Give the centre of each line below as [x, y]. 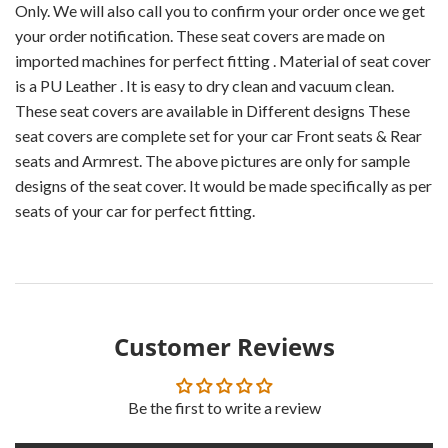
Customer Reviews [224, 346]
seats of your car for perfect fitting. [135, 210]
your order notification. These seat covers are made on [200, 35]
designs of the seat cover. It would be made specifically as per [223, 185]
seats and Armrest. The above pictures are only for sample [212, 160]
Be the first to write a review [224, 407]
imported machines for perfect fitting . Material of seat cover [223, 60]
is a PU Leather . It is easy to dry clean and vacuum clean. [204, 85]
